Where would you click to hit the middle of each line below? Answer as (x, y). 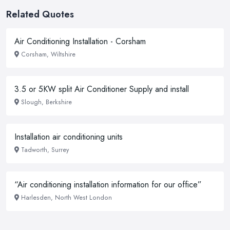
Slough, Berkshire (46, 102)
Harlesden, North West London (66, 198)
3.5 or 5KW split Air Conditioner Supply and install (102, 89)
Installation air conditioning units (69, 137)
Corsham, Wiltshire (48, 54)
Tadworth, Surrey (45, 150)
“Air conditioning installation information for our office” (108, 185)
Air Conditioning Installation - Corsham (80, 41)
